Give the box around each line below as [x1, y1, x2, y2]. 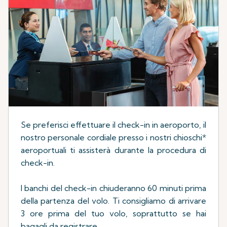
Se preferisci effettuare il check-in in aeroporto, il [21, 119, 206, 130]
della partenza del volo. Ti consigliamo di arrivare [21, 195, 206, 206]
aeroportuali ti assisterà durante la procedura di [21, 144, 206, 155]
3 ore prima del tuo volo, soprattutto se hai [21, 208, 206, 218]
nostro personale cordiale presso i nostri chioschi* [21, 132, 206, 142]
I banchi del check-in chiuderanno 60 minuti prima [21, 182, 206, 193]
